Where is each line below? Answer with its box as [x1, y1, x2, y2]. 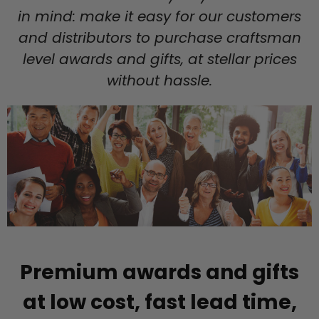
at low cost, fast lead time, [22, 288, 297, 317]
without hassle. [107, 70, 212, 91]
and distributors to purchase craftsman [18, 28, 301, 48]
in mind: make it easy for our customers [18, 6, 301, 27]
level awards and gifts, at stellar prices [22, 49, 297, 70]
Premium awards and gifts [20, 258, 299, 287]
